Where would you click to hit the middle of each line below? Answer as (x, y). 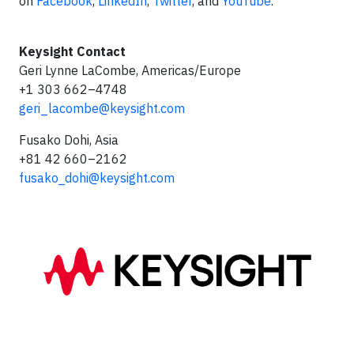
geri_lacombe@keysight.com (102, 108)
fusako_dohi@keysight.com (97, 178)
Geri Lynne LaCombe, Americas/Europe (130, 70)
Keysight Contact (72, 51)
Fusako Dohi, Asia (69, 140)
